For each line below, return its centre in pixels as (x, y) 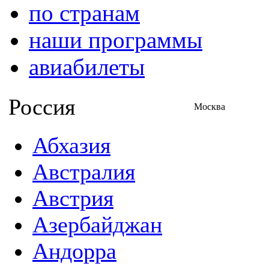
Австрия (73, 198)
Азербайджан (97, 225)
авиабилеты (87, 67)
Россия (42, 107)
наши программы (116, 40)
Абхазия (71, 145)
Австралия (84, 172)
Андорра (74, 251)
